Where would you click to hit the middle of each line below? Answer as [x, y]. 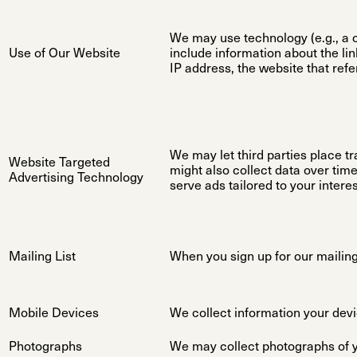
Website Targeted [59, 164]
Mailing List [42, 258]
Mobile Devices [54, 314]
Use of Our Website [65, 55]
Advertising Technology [76, 179]
